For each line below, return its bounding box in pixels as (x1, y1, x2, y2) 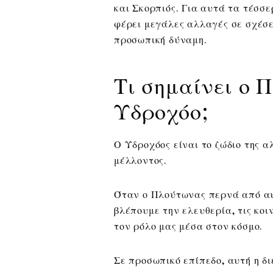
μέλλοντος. (114, 154, 167, 167)
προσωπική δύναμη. (114, 33, 207, 46)
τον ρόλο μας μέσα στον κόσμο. (114, 219, 263, 233)
